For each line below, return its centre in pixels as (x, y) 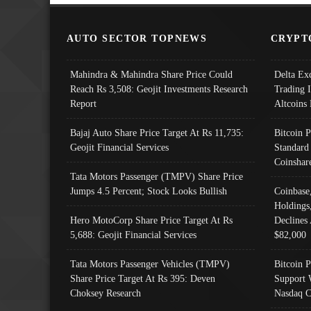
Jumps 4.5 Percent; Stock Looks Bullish (149, 191)
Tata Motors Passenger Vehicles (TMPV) (150, 263)
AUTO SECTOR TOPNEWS (137, 38)
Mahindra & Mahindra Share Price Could (151, 74)
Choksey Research (106, 293)
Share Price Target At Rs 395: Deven (143, 278)
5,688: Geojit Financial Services (133, 234)
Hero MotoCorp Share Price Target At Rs (151, 220)
